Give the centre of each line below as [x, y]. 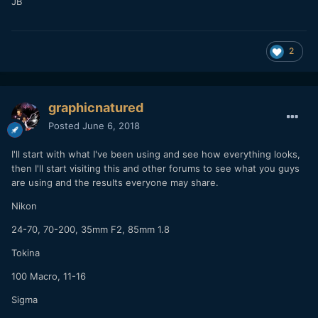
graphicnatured [96, 107]
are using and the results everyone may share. [115, 182]
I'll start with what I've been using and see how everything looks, [156, 154]
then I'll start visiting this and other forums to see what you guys [155, 168]
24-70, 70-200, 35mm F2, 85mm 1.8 [91, 229]
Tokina [26, 252]
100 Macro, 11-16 [49, 276]
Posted [65, 125]
